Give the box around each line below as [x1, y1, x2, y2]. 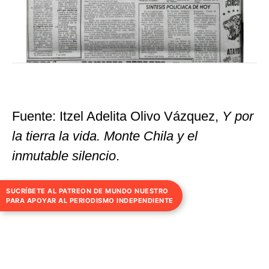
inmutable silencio [12, 148, 116, 164]
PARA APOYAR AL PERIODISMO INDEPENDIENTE [6, 196, 174, 205]
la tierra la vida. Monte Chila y [12, 128, 187, 144]
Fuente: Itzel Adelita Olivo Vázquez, [12, 109, 222, 124]
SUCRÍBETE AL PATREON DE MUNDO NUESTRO [6, 187, 169, 196]
